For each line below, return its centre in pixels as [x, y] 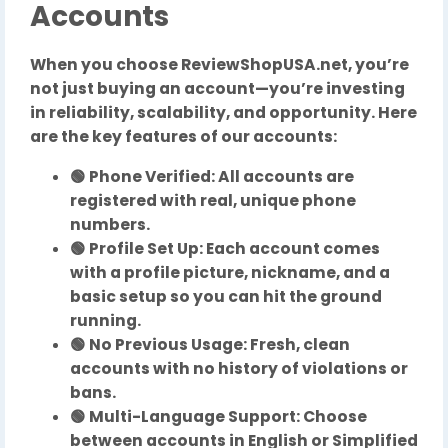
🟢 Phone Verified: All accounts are [212, 176]
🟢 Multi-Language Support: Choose [218, 416]
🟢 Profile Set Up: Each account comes [225, 248]
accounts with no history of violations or [239, 368]
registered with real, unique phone [213, 200]
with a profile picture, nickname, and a [230, 272]
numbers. [110, 224]
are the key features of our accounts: [183, 136]
